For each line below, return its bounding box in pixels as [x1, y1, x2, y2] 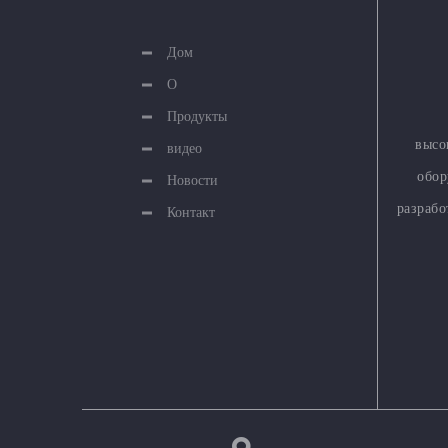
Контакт [167, 205, 215, 221]
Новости [167, 173, 218, 189]
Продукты [167, 109, 227, 125]
